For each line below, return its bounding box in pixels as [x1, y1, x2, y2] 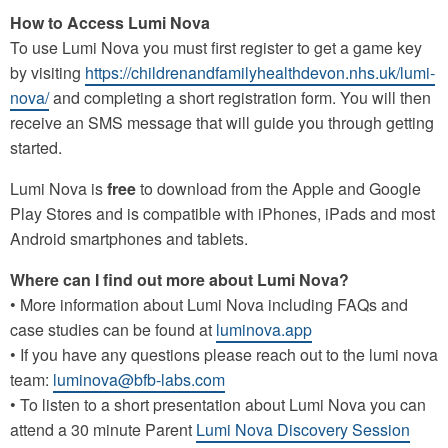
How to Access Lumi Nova [10, 10, 210, 34]
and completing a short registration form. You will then [49, 85, 431, 109]
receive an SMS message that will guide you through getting [10, 110, 434, 134]
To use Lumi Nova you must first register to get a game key [10, 35, 422, 59]
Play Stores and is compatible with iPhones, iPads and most [10, 201, 435, 225]
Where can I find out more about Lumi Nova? [10, 267, 349, 291]
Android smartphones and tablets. [10, 226, 248, 250]
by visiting [10, 60, 85, 84]
